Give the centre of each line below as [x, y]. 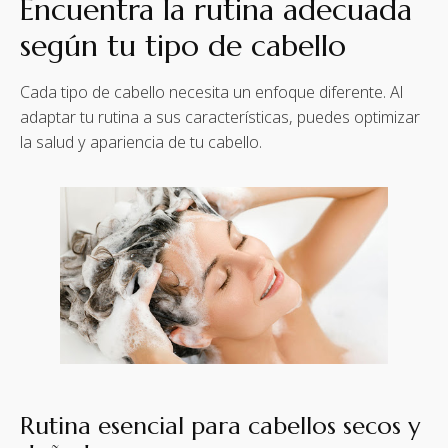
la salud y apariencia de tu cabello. [141, 142]
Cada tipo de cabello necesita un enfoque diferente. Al [211, 92]
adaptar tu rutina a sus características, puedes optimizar [220, 117]
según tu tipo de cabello [183, 45]
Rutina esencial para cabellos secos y [220, 426]
